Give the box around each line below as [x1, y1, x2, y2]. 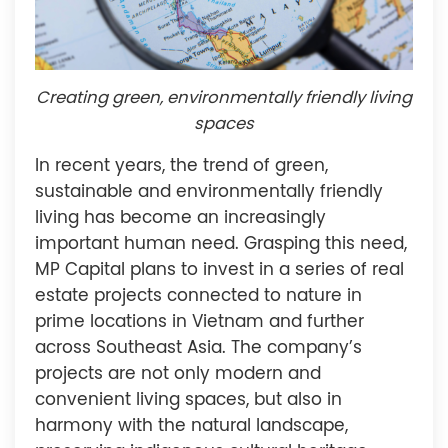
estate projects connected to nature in [35, 287, 362, 305]
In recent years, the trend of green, [35, 157, 328, 175]
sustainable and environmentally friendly [35, 183, 383, 201]
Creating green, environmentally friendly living [36, 89, 412, 107]
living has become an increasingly [35, 209, 326, 227]
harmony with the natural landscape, [35, 417, 348, 435]
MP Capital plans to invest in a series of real [35, 261, 404, 279]
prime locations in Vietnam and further [35, 313, 364, 331]
